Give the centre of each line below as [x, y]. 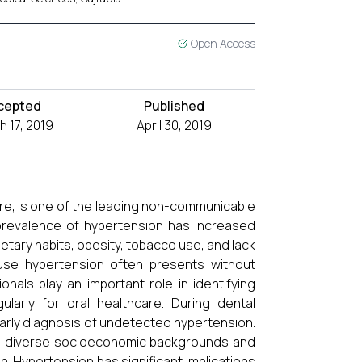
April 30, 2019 [174, 125]
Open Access [223, 43]
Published [174, 106]
